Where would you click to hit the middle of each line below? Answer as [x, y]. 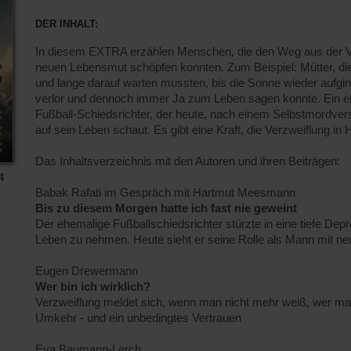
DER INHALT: [67, 24]
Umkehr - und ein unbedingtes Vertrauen [138, 318]
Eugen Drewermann [87, 271]
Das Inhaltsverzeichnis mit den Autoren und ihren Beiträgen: [188, 161]
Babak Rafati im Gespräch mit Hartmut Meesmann [165, 192]
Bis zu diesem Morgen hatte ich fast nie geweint [166, 208]
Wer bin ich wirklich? [93, 286]
